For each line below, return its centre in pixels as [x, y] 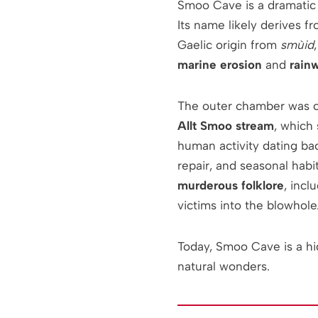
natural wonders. [223, 267]
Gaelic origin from [229, 45]
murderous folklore [230, 186]
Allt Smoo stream [225, 126]
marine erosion [219, 65]
